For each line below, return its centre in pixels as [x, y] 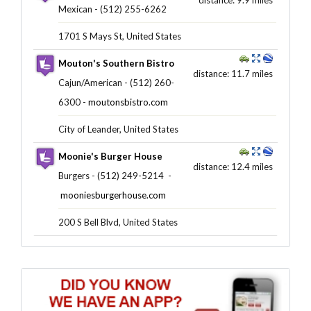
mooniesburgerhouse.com [113, 195]
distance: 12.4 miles [233, 166]
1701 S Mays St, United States [119, 36]
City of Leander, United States [118, 129]
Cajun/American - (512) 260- [116, 82]
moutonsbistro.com [128, 102]
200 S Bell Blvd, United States [118, 222]
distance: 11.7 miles [233, 73]
